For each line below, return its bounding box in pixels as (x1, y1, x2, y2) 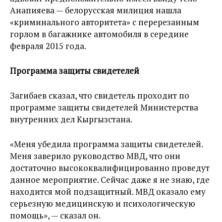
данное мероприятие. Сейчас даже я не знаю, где (10, 174, 210, 185)
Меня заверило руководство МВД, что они (10, 150, 180, 162)
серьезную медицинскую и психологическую (10, 198, 195, 209)
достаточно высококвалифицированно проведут (10, 162, 210, 173)
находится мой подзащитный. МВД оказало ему (10, 186, 206, 197)
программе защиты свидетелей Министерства (10, 102, 198, 113)
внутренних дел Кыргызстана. (10, 113, 132, 125)
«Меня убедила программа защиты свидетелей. (10, 138, 203, 150)
